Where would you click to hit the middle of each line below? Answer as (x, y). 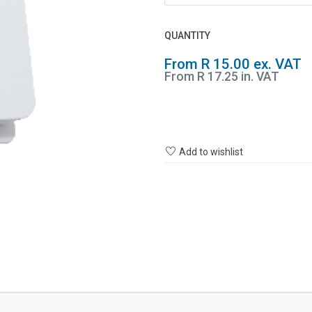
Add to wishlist (211, 151)
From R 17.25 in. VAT (222, 76)
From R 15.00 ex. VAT (233, 64)
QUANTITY (187, 35)
